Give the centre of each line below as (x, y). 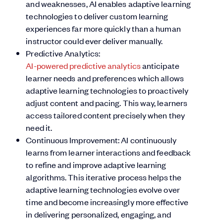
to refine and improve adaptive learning (96, 165)
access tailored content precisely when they (105, 115)
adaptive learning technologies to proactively (107, 90)
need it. (39, 128)
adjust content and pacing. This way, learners (107, 103)
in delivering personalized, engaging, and (98, 214)
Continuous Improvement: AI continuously (101, 140)
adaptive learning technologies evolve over (103, 190)
